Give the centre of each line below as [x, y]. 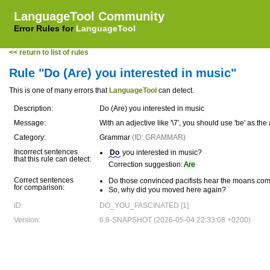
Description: [33, 108]
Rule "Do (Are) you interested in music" [123, 73]
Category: [30, 137]
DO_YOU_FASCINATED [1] [144, 206]
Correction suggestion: [146, 165]
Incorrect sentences [46, 152]
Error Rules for [45, 28]
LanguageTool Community [89, 16]
